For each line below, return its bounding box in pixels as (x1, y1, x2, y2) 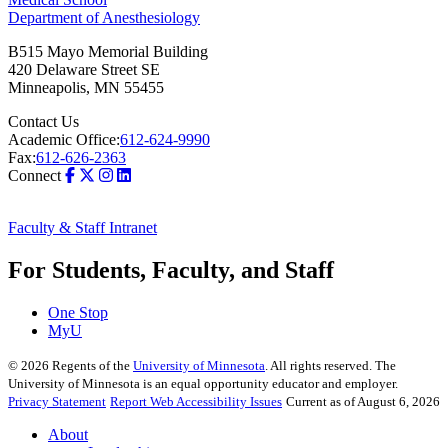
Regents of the (49, 358, 133, 374)
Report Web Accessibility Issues (110, 394, 282, 410)
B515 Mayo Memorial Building (8, 43, 208, 61)
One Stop (48, 304, 108, 322)
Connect (8, 167, 61, 185)
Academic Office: (8, 131, 120, 149)
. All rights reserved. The (265, 358, 396, 374)
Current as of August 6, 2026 (286, 394, 440, 410)
